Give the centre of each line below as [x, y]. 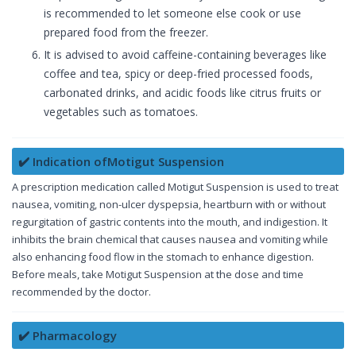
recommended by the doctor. [81, 292]
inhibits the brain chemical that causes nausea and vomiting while [170, 240]
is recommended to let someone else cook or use [172, 14]
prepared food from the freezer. [126, 33]
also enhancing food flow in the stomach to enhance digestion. [163, 257]
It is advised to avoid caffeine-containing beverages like [185, 55]
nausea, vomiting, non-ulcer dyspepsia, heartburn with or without [169, 205]
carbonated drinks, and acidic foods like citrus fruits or [182, 93]
